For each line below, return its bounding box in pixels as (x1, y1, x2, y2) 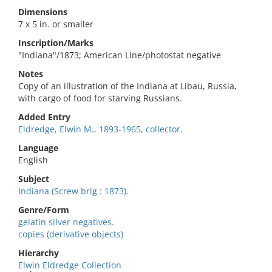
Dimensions (18, 6, 67, 18)
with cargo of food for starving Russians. (18, 92, 182, 104)
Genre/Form (18, 204, 69, 216)
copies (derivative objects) (18, 228, 123, 240)
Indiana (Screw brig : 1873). (18, 185, 129, 197)
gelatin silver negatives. (18, 216, 114, 228)
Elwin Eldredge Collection (18, 259, 121, 271)
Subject (18, 173, 49, 185)
